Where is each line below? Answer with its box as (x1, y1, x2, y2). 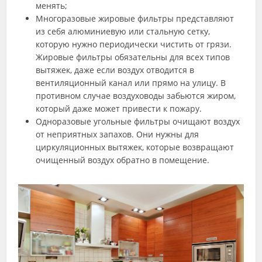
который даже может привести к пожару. (36, 102, 202, 114)
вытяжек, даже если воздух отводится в (36, 64, 195, 75)
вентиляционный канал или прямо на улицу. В (36, 77, 226, 88)
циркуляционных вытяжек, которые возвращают (36, 141, 235, 153)
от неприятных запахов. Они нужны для (36, 128, 199, 140)
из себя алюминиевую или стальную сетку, (36, 25, 211, 37)
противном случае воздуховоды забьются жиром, (36, 89, 236, 101)
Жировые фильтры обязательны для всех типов (36, 51, 230, 63)
